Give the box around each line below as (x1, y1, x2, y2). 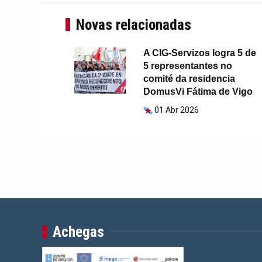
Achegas (52, 223, 104, 241)
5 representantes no (143, 61, 232, 71)
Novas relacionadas (75, 16, 191, 34)
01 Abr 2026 (154, 105, 199, 115)
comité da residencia (143, 74, 235, 84)
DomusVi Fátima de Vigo (143, 87, 253, 97)
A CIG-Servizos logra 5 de (143, 48, 256, 58)
